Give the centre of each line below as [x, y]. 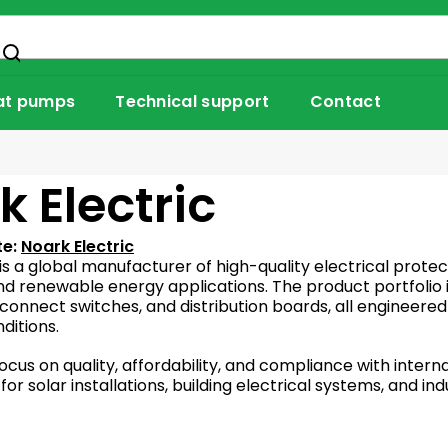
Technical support [192, 101]
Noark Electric [77, 247]
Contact [345, 101]
